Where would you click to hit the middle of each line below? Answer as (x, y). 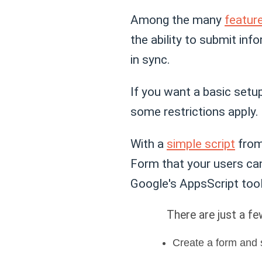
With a (149, 144)
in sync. (150, 59)
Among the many (177, 20)
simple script (201, 144)
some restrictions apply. (194, 111)
